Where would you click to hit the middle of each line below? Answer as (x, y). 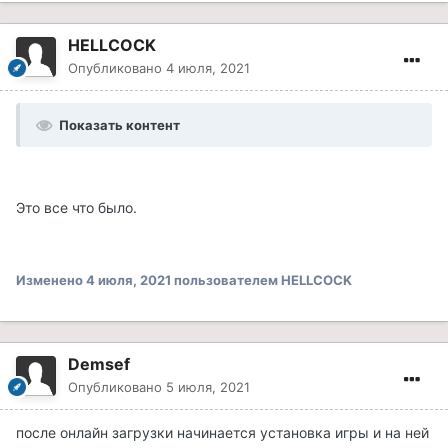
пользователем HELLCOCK (261, 279)
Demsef (99, 363)
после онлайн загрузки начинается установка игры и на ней (222, 432)
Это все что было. (76, 207)
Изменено (51, 279)
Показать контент (119, 124)
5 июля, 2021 (208, 386)
